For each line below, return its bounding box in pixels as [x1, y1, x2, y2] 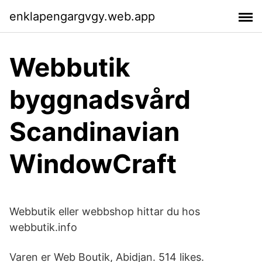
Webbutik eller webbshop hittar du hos [9, 205, 200, 218]
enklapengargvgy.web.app [9, 9, 155, 23]
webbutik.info [9, 221, 77, 233]
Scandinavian [9, 116, 180, 147]
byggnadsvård [9, 84, 191, 115]
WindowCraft [9, 148, 177, 180]
